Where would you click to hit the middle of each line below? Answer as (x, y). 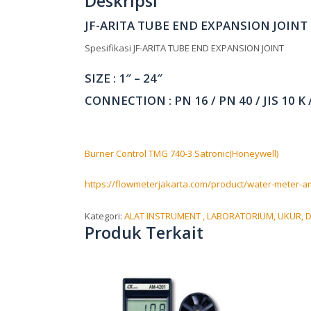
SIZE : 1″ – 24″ (124, 78)
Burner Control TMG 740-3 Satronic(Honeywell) (182, 154)
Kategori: (104, 216)
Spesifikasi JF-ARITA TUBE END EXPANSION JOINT (184, 48)
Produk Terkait (144, 233)
